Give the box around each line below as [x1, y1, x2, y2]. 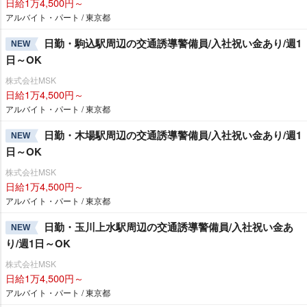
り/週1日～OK [5, 235, 71, 251]
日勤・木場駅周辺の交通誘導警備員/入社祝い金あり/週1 [44, 127, 302, 143]
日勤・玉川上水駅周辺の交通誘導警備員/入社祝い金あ [44, 219, 293, 234]
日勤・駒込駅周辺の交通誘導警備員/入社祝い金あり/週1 [44, 35, 302, 51]
